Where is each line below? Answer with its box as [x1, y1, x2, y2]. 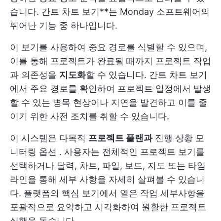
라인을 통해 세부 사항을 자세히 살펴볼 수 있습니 [10, 174, 205, 185]
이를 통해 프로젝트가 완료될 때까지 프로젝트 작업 [10, 56, 211, 67]
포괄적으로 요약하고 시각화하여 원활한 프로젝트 [10, 202, 206, 213]
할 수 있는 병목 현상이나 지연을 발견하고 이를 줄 [10, 97, 207, 108]
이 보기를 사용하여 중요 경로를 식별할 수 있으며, [10, 42, 207, 53]
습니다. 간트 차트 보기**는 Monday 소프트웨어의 [10, 6, 210, 17]
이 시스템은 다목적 [10, 133, 88, 144]
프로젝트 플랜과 [88, 133, 152, 144]
